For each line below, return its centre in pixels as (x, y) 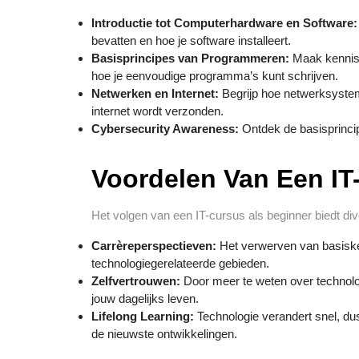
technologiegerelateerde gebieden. (180, 263)
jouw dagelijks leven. (145, 298)
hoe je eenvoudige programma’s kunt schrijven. (215, 76)
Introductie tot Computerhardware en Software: (224, 23)
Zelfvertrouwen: (136, 281)
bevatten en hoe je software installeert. (191, 40)
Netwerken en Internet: (155, 93)
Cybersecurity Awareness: (165, 129)
